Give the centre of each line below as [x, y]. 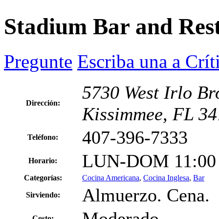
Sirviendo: [43, 195]
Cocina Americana [111, 177]
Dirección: [43, 103]
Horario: [43, 160]
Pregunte [38, 61]
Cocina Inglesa [166, 177]
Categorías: [43, 177]
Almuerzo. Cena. [146, 195]
